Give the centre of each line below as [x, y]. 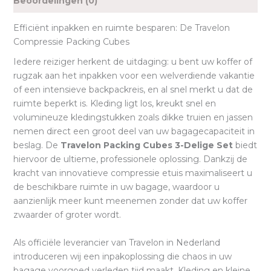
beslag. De [37, 145]
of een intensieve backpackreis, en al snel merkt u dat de [133, 90]
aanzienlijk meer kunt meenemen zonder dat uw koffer [130, 201]
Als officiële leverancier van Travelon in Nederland [116, 242]
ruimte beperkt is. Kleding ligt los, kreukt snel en [114, 104]
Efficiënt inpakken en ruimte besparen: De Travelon [121, 28]
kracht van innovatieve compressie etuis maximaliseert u [132, 173]
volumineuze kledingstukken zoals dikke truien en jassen [133, 118]
